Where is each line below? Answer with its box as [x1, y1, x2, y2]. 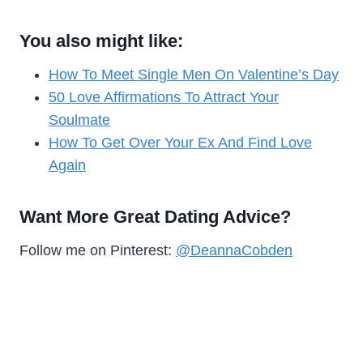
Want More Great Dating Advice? [19, 206, 291, 227]
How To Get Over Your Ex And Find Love [49, 134, 312, 151]
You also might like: [19, 30, 183, 51]
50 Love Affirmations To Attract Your [49, 88, 279, 105]
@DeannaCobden [176, 241, 293, 258]
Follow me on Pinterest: [19, 241, 176, 258]
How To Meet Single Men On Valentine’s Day [49, 66, 339, 83]
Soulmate [49, 111, 110, 128]
